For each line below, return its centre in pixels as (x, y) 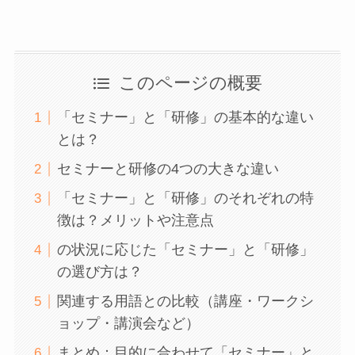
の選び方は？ (99, 272)
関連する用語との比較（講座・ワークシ (185, 302)
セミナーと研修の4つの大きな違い (168, 169)
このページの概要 (190, 84)
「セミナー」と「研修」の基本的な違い (185, 118)
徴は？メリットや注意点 (135, 221)
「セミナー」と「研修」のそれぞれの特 (185, 198)
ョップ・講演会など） (128, 324)
